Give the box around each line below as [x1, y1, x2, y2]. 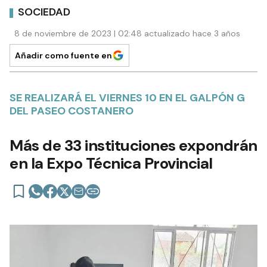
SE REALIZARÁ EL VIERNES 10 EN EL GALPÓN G [10, 90, 245, 105]
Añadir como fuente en [15, 49, 112, 61]
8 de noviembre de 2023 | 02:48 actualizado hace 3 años [14, 27, 240, 39]
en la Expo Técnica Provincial [10, 153, 213, 173]
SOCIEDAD [18, 5, 70, 20]
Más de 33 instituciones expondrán [10, 135, 257, 156]
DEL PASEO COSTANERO [10, 103, 133, 118]
